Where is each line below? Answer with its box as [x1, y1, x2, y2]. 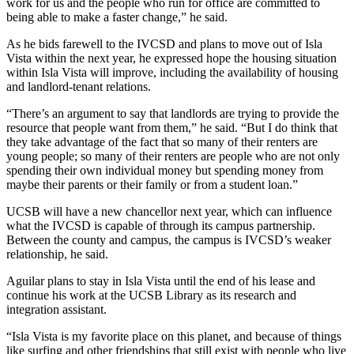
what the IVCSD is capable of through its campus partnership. [6, 218, 315, 232]
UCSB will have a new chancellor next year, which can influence [6, 204, 332, 218]
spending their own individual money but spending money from [6, 163, 323, 177]
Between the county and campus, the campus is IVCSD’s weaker [6, 232, 331, 247]
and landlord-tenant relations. [6, 79, 151, 93]
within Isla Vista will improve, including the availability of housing [6, 65, 338, 79]
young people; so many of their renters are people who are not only [6, 149, 340, 163]
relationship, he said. [6, 247, 108, 261]
